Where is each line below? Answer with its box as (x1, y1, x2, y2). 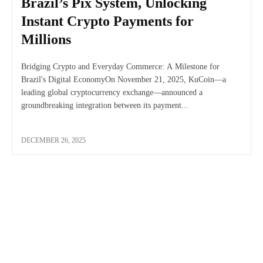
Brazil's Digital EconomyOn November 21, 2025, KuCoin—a (21, 75, 226, 84)
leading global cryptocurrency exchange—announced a (21, 87, 203, 97)
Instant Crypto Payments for (21, 13, 194, 29)
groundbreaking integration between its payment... (21, 100, 188, 110)
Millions (21, 31, 71, 47)
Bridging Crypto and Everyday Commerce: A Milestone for (21, 62, 220, 71)
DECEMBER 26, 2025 (21, 136, 86, 144)
